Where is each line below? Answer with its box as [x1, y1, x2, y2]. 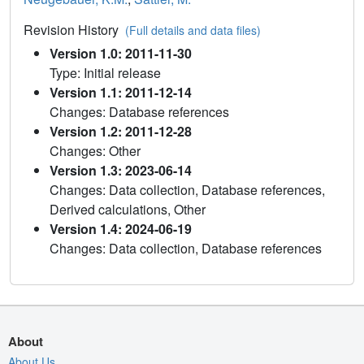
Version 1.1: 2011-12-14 [50, 83, 192, 102]
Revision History [24, 20, 125, 40]
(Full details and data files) [125, 22, 261, 39]
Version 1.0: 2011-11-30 [50, 44, 192, 63]
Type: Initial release [50, 63, 161, 83]
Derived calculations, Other [50, 200, 206, 219]
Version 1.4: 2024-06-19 [50, 219, 192, 239]
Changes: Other [50, 141, 141, 161]
